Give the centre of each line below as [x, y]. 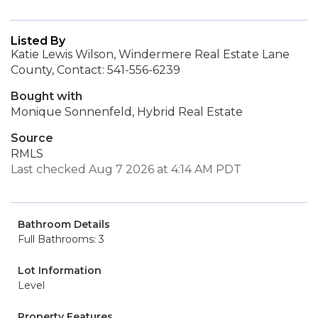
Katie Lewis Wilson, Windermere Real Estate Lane [150, 54]
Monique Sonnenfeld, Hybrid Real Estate [127, 112]
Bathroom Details [64, 224]
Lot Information [60, 270]
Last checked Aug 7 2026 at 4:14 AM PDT [126, 169]
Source [32, 138]
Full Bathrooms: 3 [61, 239]
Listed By [38, 41]
